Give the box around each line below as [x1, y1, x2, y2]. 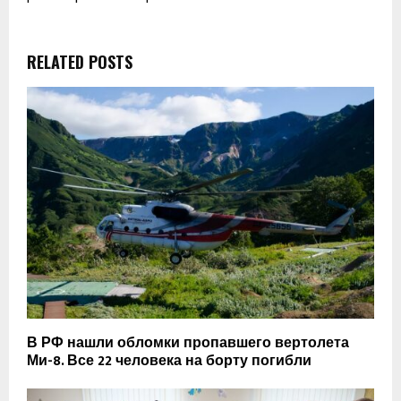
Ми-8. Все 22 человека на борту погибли [27, 348, 311, 373]
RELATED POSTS [27, 50, 132, 74]
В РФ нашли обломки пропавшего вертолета [27, 330, 349, 355]
